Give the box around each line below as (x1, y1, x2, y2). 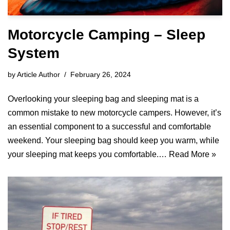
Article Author (17, 70, 60, 79)
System (8, 45, 60, 61)
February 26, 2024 (70, 70, 131, 79)
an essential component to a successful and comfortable (8, 122, 211, 131)
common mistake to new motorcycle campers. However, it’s (8, 108, 221, 117)
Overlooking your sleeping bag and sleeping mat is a (8, 94, 199, 103)
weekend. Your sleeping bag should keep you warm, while (8, 136, 219, 145)
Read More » (169, 149, 216, 159)
